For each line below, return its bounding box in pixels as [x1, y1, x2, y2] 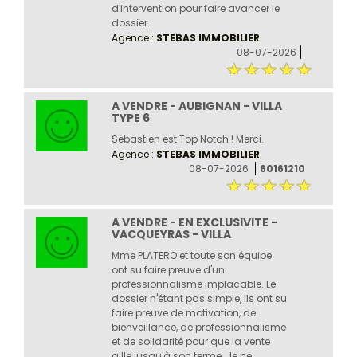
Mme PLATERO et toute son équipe [111, 248, 272, 262]
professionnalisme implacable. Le [111, 277, 276, 291]
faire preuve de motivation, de [111, 305, 256, 320]
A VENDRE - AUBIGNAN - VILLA [111, 97, 282, 114]
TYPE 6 [111, 109, 150, 126]
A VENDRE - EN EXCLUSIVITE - [111, 214, 277, 230]
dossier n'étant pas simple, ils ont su [111, 291, 287, 305]
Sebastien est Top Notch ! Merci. [111, 131, 264, 146]
